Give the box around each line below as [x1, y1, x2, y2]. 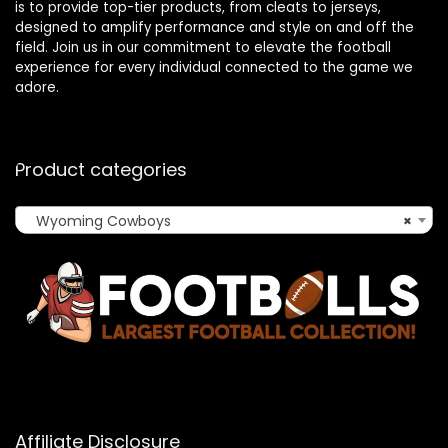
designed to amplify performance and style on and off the [15, 18, 414, 38]
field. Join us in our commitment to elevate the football [15, 38, 391, 58]
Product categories [15, 157, 187, 183]
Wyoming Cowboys [24, 211, 171, 232]
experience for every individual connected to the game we [15, 58, 413, 78]
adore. [15, 78, 59, 98]
